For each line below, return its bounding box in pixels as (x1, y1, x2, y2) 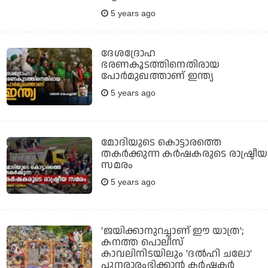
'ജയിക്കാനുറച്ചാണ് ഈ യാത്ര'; (101, 224, 244, 239)
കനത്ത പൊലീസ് (101, 235, 184, 250)
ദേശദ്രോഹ (101, 46, 156, 61)
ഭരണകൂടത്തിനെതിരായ (101, 57, 220, 72)
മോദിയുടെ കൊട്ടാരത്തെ (101, 135, 222, 150)
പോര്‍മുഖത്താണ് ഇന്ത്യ (101, 69, 214, 84)
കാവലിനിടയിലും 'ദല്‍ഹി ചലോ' (101, 246, 252, 261)
